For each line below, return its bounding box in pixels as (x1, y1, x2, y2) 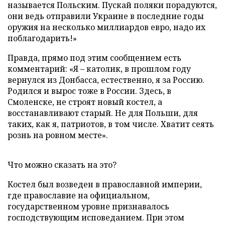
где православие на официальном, (8, 189, 150, 201)
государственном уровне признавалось (8, 200, 169, 212)
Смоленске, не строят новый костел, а (8, 96, 162, 107)
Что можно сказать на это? (8, 159, 117, 170)
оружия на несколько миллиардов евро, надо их (8, 21, 205, 33)
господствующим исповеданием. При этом (8, 211, 184, 223)
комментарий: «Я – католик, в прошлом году (8, 63, 191, 74)
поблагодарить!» (8, 32, 77, 44)
